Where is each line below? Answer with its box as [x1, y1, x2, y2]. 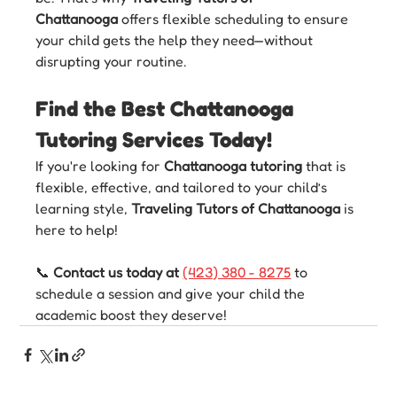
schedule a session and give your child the [35, 284, 309, 302]
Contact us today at [53, 262, 183, 281]
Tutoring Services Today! [35, 126, 273, 152]
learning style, [35, 198, 132, 217]
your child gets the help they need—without [35, 30, 317, 49]
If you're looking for [35, 156, 165, 175]
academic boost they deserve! [35, 305, 228, 323]
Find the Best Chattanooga [35, 95, 300, 121]
